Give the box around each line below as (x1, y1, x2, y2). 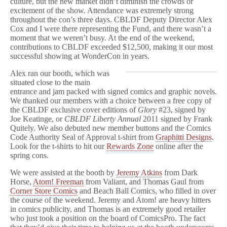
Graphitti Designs (156, 133, 212, 141)
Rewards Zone (106, 142, 154, 150)
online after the (154, 142, 203, 150)
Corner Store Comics (10, 186, 78, 195)
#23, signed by (157, 105, 206, 114)
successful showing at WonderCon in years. (10, 52, 149, 60)
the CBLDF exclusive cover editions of (10, 105, 138, 114)
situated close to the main (10, 78, 90, 87)
